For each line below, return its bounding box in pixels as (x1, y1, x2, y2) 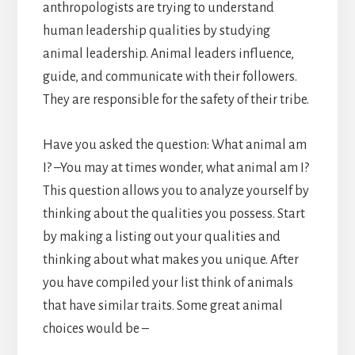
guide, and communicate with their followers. (42, 69, 297, 84)
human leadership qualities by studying (42, 23, 270, 38)
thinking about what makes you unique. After (42, 252, 299, 267)
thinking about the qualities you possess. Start (42, 206, 305, 221)
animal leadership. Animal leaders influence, (42, 46, 294, 61)
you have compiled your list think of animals (42, 275, 293, 290)
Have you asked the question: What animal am (42, 137, 307, 152)
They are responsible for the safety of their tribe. (42, 92, 309, 107)
